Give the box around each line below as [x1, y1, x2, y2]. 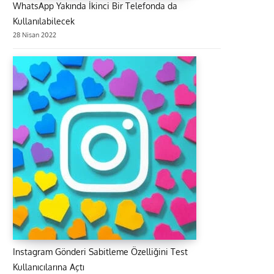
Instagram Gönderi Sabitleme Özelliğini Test [13, 246, 188, 257]
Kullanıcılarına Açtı [13, 261, 84, 272]
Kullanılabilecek [13, 15, 75, 26]
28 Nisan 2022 [13, 29, 56, 39]
